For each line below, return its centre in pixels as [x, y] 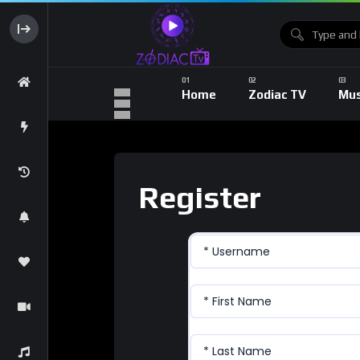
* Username [236, 252]
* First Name [237, 302]
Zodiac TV [277, 94]
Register [200, 197]
